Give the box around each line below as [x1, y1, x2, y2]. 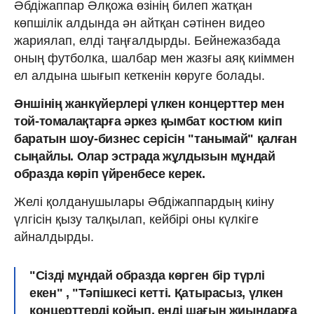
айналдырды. [14, 229, 94, 244]
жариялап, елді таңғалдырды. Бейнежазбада [14, 33, 280, 48]
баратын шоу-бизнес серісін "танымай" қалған [14, 131, 297, 146]
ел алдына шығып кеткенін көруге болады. [14, 68, 265, 83]
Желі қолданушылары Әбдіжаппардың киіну [14, 194, 274, 209]
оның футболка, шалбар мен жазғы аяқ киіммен [14, 50, 294, 65]
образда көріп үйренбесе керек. [14, 166, 205, 181]
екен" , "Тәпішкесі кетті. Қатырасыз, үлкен [29, 285, 283, 300]
